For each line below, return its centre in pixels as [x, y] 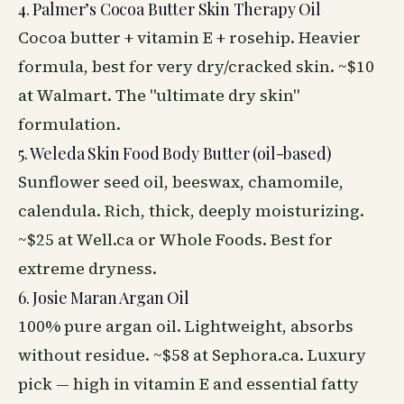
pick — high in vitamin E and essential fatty [188, 384]
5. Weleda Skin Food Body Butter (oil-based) [175, 153]
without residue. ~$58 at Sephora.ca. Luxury [192, 355]
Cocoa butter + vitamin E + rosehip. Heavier [189, 37]
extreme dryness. [87, 268]
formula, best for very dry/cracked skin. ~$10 [196, 66]
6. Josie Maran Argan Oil [104, 298]
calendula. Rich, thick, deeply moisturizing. [191, 211]
